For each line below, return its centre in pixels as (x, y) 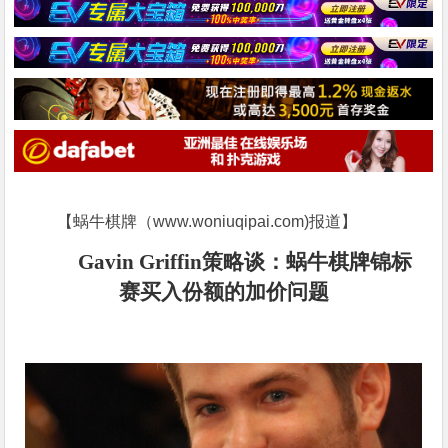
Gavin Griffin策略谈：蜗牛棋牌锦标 (245, 261)
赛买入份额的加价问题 (223, 291)
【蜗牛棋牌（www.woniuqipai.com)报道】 (207, 221)
